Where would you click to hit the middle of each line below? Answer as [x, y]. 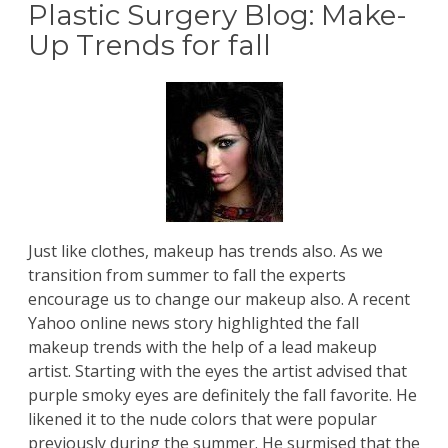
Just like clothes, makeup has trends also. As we [205, 251]
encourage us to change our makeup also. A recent [219, 299]
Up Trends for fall [149, 45]
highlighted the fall [286, 323]
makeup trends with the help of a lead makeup [202, 347]
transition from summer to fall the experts [187, 275]
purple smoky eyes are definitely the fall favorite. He [222, 395]
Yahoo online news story [120, 323]
